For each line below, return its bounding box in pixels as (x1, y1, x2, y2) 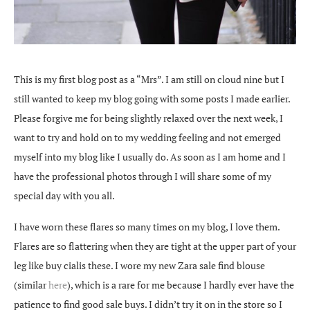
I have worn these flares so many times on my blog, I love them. (14, 220, 280, 234)
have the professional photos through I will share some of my (14, 170, 271, 183)
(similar (14, 278, 48, 292)
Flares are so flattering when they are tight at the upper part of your (14, 239, 296, 253)
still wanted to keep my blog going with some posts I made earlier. (14, 92, 290, 106)
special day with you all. (14, 189, 115, 203)
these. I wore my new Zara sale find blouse (86, 259, 265, 273)
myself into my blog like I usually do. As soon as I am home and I (14, 150, 286, 164)
